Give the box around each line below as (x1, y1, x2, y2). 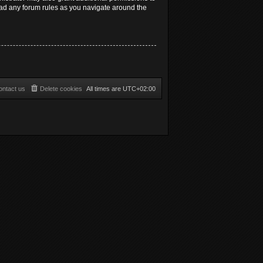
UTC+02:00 (123, 85, 156, 93)
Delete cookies (40, 85, 82, 93)
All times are (86, 85, 123, 93)
